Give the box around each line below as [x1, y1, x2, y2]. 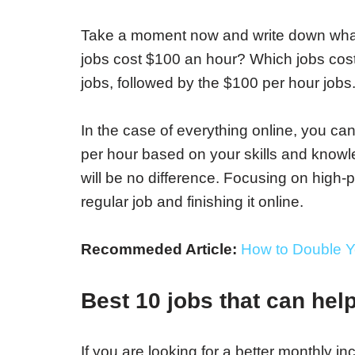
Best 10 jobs [81, 288, 213, 313]
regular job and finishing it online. [81, 193, 303, 210]
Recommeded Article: [81, 241, 237, 258]
